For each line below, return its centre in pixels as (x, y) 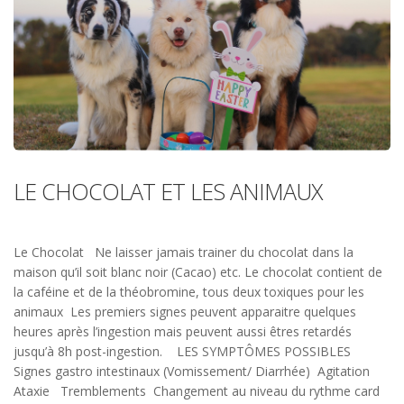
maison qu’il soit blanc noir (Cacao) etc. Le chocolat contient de (198, 271)
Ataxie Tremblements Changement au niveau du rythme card (197, 390)
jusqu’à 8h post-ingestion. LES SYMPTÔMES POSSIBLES (184, 351)
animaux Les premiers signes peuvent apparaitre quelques (185, 311)
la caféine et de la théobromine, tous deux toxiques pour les (189, 291)
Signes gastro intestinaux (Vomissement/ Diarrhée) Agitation (192, 371)
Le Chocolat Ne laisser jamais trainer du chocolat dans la (184, 252)
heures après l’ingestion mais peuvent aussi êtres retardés (183, 331)
